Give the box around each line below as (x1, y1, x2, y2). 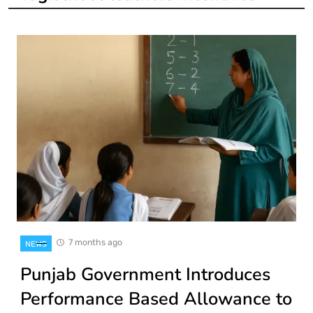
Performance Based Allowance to (20, 286, 292, 312)
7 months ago (68, 237, 122, 248)
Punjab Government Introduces (20, 262, 270, 287)
